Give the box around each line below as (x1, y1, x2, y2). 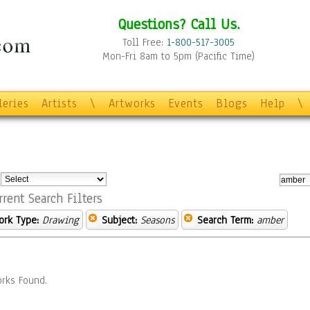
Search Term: (197, 213, 253, 227)
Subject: (102, 213, 137, 227)
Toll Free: (122, 35, 167, 49)
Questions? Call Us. (117, 14, 240, 34)
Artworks (109, 95, 156, 111)
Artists (42, 95, 77, 111)
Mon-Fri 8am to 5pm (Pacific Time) (102, 49, 255, 63)
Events (168, 95, 203, 111)
